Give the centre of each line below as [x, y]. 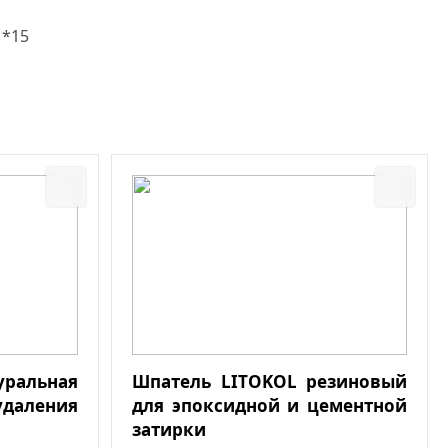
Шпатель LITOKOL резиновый [269, 381]
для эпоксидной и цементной [269, 405]
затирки [169, 429]
